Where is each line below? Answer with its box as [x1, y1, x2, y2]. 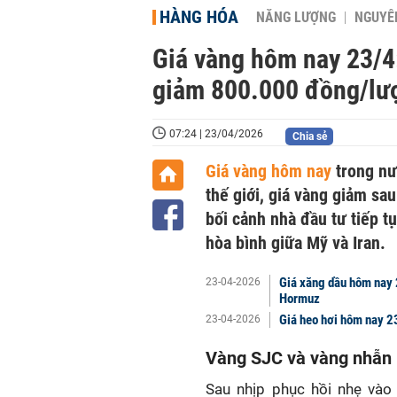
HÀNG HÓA [160, 6, 238, 27]
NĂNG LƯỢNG [256, 10, 336, 26]
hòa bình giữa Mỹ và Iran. [206, 232, 385, 253]
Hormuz [279, 291, 320, 307]
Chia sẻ [292, 130, 327, 143]
